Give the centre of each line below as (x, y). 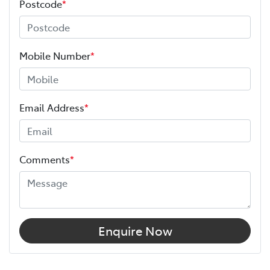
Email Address (52, 107)
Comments (45, 159)
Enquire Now (135, 230)
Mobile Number (55, 55)
